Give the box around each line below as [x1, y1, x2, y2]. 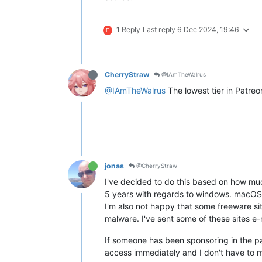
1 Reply [116, 25, 140, 34]
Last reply [143, 25, 177, 34]
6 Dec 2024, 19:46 [177, 25, 239, 34]
